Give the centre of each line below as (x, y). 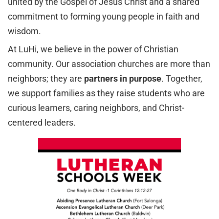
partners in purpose (122, 78)
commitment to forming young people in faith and (103, 16)
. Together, (182, 78)
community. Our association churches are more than (109, 64)
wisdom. (24, 31)
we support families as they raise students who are (106, 93)
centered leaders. (42, 122)
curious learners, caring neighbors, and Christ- (96, 108)
